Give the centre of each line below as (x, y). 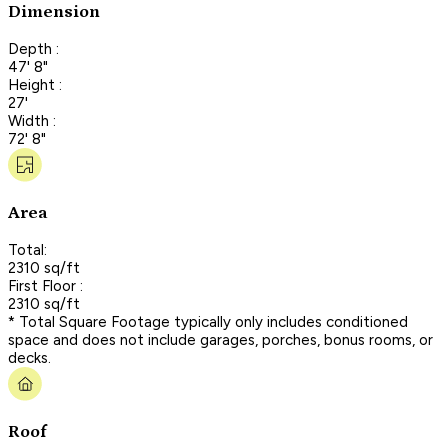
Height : (35, 84)
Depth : (33, 48)
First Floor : (45, 285)
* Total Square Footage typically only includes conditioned (208, 321)
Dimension (54, 12)
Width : (32, 120)
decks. (29, 357)
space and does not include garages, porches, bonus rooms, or (220, 339)
